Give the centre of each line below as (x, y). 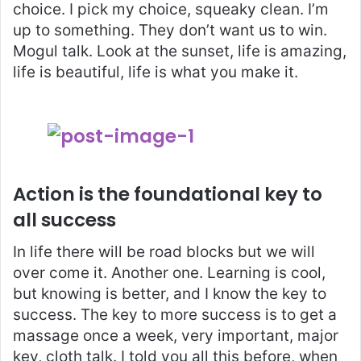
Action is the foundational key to (168, 194)
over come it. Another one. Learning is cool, (169, 273)
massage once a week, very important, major (176, 336)
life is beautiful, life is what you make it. (156, 72)
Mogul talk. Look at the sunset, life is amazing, (180, 51)
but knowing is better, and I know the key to (170, 294)
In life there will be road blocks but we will (164, 252)
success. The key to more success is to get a (175, 315)
